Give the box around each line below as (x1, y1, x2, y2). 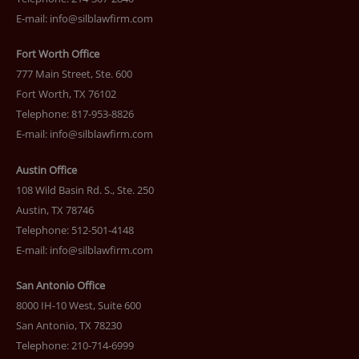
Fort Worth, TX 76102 (16, 87, 116, 102)
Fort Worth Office (16, 46, 99, 62)
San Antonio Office (16, 278, 105, 293)
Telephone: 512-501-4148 (16, 222, 134, 237)
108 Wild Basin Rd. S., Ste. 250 (16, 182, 154, 197)
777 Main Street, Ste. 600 (16, 67, 132, 82)
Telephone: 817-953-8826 (16, 107, 134, 122)
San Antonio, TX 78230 (16, 318, 122, 333)
